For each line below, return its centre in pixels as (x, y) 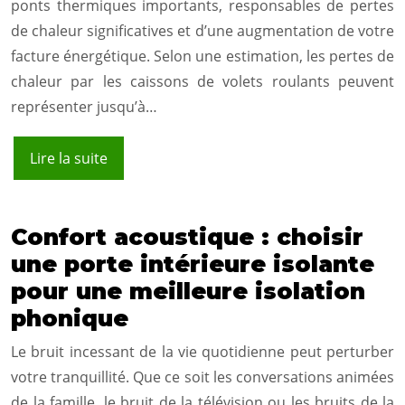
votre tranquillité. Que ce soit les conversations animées (202, 377)
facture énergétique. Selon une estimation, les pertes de (202, 57)
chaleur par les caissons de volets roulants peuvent (202, 82)
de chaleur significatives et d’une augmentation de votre (202, 31)
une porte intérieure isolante (193, 264)
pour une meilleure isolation (188, 292)
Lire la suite (69, 159)
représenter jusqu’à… (84, 107)
